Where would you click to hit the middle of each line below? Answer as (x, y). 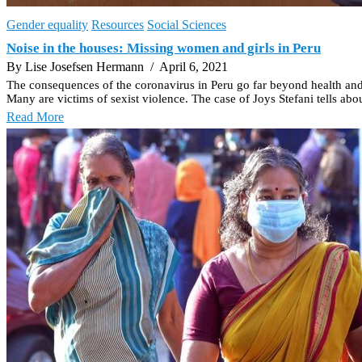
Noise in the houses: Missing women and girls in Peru (164, 48)
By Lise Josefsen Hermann (77, 66)
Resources (118, 24)
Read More (35, 116)
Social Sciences (187, 24)
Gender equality (47, 24)
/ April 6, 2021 (187, 66)
